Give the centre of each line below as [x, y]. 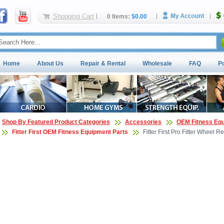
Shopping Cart [73, 16]
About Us [50, 63]
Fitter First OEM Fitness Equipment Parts [70, 132]
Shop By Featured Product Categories [56, 122]
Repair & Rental [103, 63]
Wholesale [157, 63]
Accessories [143, 122]
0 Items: [118, 16]
